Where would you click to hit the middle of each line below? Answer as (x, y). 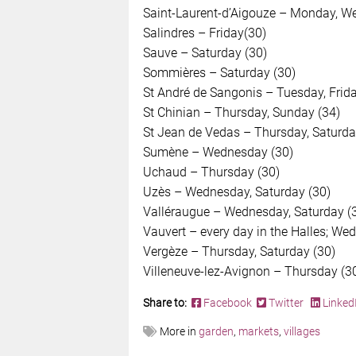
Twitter (286, 302)
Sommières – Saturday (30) (219, 72)
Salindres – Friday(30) (204, 33)
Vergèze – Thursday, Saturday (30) (239, 251)
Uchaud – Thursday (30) (211, 172)
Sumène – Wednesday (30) (218, 152)
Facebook (228, 302)
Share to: (166, 302)
